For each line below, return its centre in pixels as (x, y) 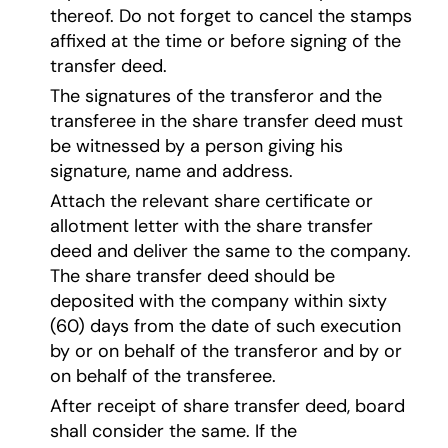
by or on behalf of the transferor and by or (226, 351)
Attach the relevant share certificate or (211, 201)
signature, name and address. (171, 171)
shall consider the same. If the (173, 431)
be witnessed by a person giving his (196, 146)
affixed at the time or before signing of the (225, 41)
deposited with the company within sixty (218, 301)
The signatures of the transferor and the (216, 96)
